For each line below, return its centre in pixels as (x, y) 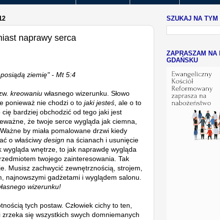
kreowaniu (26, 93)
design (54, 140)
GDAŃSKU (182, 60)
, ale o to (128, 102)
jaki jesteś (99, 102)
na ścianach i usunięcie (101, 140)
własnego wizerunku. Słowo (86, 93)
